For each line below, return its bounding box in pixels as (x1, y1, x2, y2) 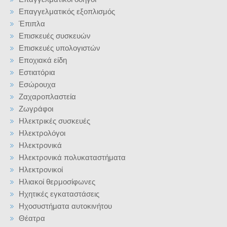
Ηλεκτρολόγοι (19, 129, 65, 137)
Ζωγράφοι (19, 104, 53, 113)
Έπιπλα (19, 19, 45, 28)
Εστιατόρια (19, 68, 55, 77)
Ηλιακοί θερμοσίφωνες (19, 177, 95, 186)
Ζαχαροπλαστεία (19, 92, 76, 101)
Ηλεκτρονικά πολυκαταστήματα (19, 153, 126, 162)
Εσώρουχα (19, 80, 56, 89)
